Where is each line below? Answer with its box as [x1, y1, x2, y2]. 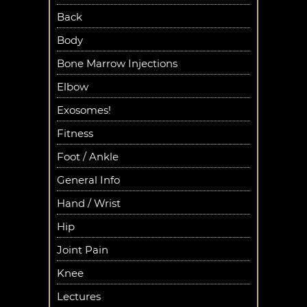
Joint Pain [57, 243, 108, 256]
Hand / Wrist [57, 197, 121, 210]
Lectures [57, 290, 101, 303]
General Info [57, 173, 120, 186]
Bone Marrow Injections [57, 57, 177, 70]
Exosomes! [57, 103, 111, 116]
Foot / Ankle [57, 150, 119, 163]
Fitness [57, 127, 93, 140]
